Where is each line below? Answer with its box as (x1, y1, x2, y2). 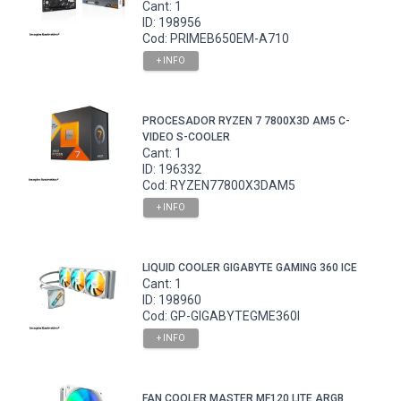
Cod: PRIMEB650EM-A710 (142, 30, 290, 46)
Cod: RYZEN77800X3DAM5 (142, 177, 296, 192)
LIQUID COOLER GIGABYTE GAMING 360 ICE (142, 260, 358, 274)
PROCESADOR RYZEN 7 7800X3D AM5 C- (142, 114, 351, 127)
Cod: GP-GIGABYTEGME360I (142, 308, 301, 323)
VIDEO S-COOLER (142, 130, 231, 143)
